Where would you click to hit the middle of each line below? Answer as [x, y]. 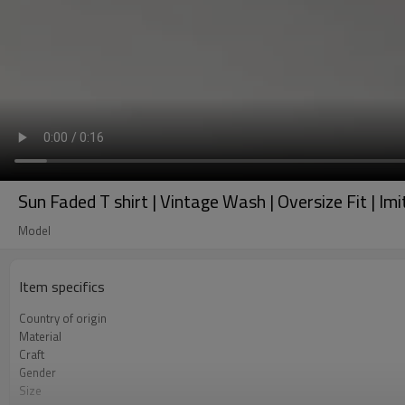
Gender [38, 372]
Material [40, 336]
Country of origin [63, 318]
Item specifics [62, 287]
